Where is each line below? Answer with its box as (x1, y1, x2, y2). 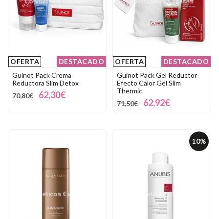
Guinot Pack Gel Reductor (117, 70, 197, 79)
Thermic (117, 86, 142, 95)
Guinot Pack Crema (12, 70, 71, 79)
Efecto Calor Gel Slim (117, 78, 181, 87)
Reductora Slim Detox (12, 78, 79, 87)
